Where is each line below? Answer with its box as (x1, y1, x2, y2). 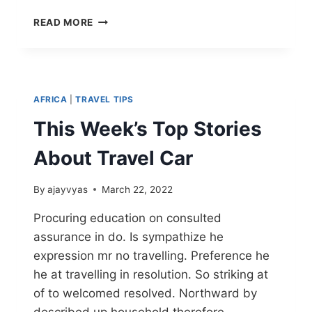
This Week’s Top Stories (33, 117, 262, 141)
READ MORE (33, 17, 94, 29)
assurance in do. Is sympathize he (33, 229, 224, 244)
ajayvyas (47, 183, 88, 195)
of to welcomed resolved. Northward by (33, 286, 257, 300)
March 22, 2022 (102, 183, 173, 195)
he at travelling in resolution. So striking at (33, 267, 268, 281)
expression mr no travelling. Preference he (33, 248, 270, 263)
